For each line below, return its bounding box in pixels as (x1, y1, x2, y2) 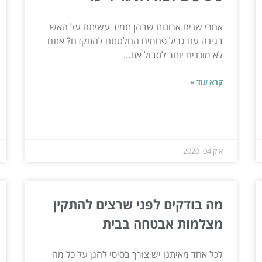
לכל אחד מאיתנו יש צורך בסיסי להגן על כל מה (52, 247, 223, 261)
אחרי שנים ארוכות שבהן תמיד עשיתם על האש (50, 20, 223, 33)
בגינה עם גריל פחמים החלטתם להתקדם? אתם (47, 34, 223, 47)
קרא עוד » (190, 76, 223, 87)
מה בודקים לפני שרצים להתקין (53, 195, 223, 213)
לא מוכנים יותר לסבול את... (123, 48, 223, 61)
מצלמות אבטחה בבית (102, 214, 223, 232)
